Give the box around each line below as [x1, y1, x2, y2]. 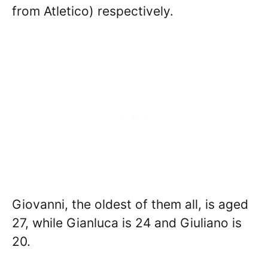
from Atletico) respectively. [12, 4, 173, 19]
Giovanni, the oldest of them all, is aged [12, 196, 248, 212]
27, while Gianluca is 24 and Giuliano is [12, 215, 242, 230]
